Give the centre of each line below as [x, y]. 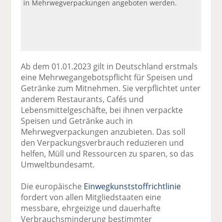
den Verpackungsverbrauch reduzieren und [103, 142]
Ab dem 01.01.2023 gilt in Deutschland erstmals [110, 66]
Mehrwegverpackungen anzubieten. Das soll [103, 132]
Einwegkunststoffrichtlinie [133, 186]
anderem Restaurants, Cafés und [83, 99]
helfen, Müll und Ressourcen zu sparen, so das [108, 153]
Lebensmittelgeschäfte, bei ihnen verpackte [102, 110]
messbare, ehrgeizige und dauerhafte [91, 208]
